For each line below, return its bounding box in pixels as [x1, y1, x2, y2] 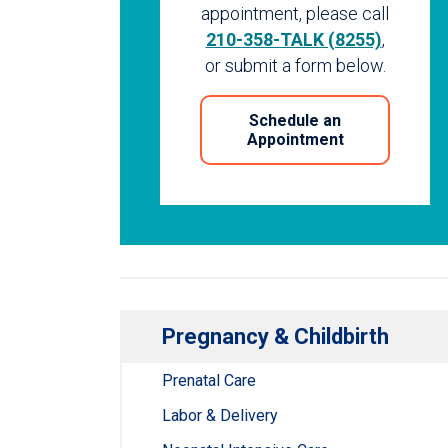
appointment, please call [201, 2, 389, 24]
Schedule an [249, 110, 341, 130]
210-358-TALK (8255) [205, 28, 382, 50]
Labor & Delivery [162, 406, 278, 426]
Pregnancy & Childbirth [162, 324, 389, 350]
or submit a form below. [204, 54, 386, 76]
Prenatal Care [162, 371, 256, 391]
